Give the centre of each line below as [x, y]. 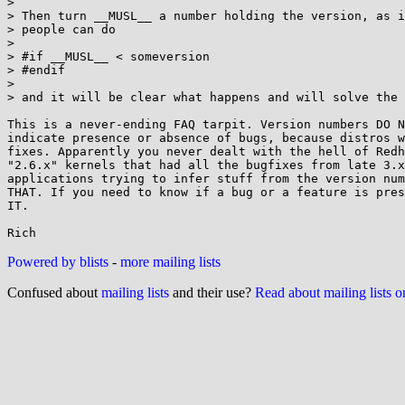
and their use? [212, 292]
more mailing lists [170, 262]
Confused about [54, 292]
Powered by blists [58, 262]
